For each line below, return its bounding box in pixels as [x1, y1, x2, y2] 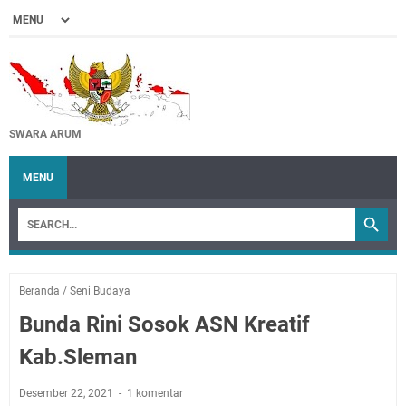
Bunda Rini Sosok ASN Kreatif [19, 312, 310, 337]
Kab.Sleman [19, 344, 137, 370]
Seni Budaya [70, 285, 130, 297]
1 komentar [127, 387, 183, 400]
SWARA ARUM [9, 128, 82, 140]
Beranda [19, 285, 60, 297]
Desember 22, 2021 [19, 387, 116, 400]
